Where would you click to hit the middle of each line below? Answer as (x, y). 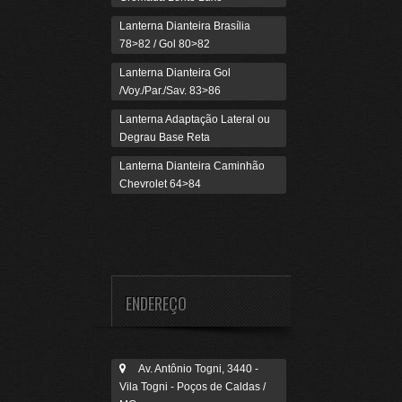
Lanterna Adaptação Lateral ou (195, 119)
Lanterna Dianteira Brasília (185, 26)
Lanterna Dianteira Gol (175, 73)
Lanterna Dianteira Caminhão (192, 166)
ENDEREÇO (156, 303)
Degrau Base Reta (165, 137)
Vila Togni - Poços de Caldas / (192, 387)
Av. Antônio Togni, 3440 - (192, 369)
